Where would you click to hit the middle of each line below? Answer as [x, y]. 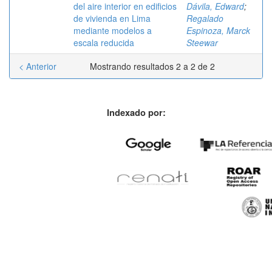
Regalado [205, 18]
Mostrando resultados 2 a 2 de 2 [154, 66]
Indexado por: [136, 112]
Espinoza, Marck [218, 30]
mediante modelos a [113, 30]
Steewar [202, 42]
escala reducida [104, 42]
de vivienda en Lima [112, 18]
